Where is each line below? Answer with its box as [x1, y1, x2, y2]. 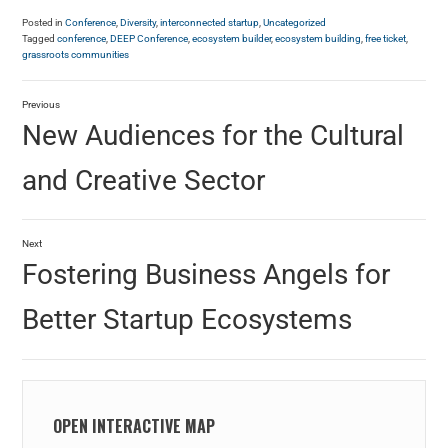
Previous [22, 98, 61, 110]
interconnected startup [160, 17, 260, 29]
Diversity [120, 17, 157, 29]
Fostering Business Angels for [22, 258, 391, 292]
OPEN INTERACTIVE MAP [53, 413, 216, 438]
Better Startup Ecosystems [22, 303, 353, 337]
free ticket [365, 33, 407, 45]
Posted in [22, 17, 66, 29]
